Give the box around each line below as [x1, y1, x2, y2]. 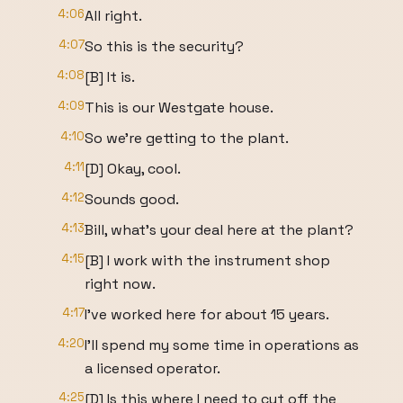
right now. [85, 274, 156, 293]
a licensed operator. [85, 359, 220, 378]
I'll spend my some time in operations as [85, 336, 359, 354]
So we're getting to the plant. [85, 129, 289, 148]
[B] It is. [85, 67, 135, 86]
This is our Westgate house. [85, 98, 273, 117]
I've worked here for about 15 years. [85, 305, 329, 324]
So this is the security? [85, 37, 244, 56]
